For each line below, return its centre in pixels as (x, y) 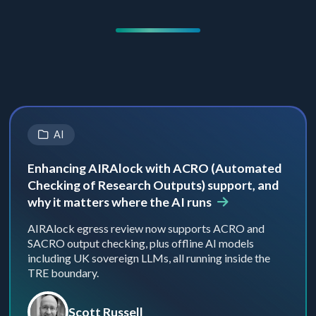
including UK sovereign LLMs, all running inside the (148, 257)
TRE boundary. (63, 272)
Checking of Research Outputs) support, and (153, 184)
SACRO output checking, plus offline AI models (140, 243)
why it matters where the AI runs (120, 201)
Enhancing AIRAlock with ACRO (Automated (154, 168)
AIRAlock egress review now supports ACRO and (146, 228)
